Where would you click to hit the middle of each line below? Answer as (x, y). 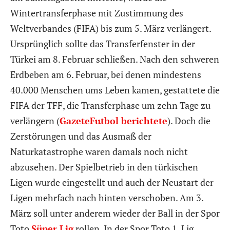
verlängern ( (35, 120)
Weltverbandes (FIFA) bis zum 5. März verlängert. (111, 28)
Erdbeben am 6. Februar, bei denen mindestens (106, 74)
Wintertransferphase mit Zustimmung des (97, 13)
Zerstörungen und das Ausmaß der (81, 136)
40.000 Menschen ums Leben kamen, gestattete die (115, 90)
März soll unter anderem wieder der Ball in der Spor (115, 213)
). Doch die (189, 120)
